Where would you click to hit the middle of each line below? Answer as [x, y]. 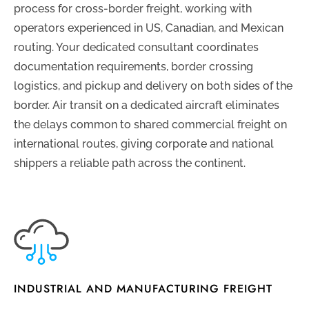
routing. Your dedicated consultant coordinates [136, 47]
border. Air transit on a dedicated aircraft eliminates [147, 105]
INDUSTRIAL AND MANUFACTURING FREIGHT [143, 288]
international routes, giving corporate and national [144, 143]
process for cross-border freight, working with [133, 8]
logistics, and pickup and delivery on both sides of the [153, 86]
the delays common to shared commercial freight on [150, 124]
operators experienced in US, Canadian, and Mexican [149, 28]
